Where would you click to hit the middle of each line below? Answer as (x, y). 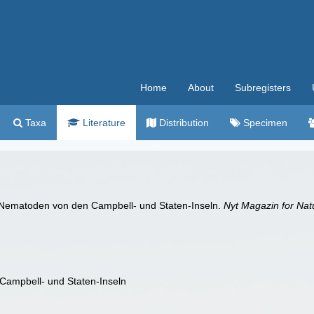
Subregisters (263, 88)
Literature (103, 123)
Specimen (264, 123)
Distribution (183, 123)
